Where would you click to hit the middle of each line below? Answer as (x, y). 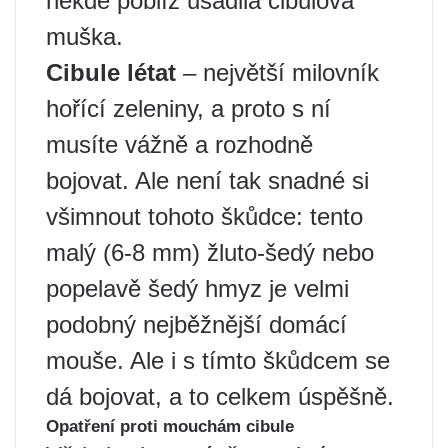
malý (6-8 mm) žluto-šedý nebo (210, 252)
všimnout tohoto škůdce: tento (204, 216)
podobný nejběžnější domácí (196, 324)
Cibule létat (111, 72)
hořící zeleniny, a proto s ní (188, 108)
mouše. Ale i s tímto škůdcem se (218, 360)
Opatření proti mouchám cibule (170, 426)
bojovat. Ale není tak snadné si (207, 180)
